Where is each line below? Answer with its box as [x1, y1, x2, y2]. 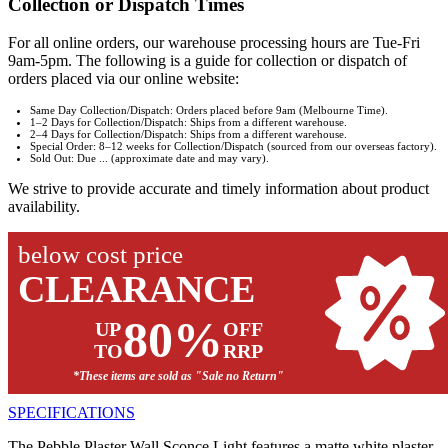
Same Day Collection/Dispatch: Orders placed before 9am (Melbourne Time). [30, 104, 388, 117]
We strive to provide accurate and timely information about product [8, 180, 429, 198]
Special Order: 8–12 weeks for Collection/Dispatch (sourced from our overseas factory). [30, 140, 437, 153]
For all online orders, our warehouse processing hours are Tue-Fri [8, 34, 420, 52]
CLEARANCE [18, 268, 255, 311]
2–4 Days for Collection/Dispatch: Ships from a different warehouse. [30, 128, 347, 141]
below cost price [18, 241, 183, 269]
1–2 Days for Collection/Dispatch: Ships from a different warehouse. [30, 116, 347, 129]
